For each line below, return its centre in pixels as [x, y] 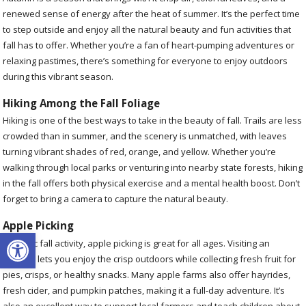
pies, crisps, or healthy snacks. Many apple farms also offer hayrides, [147, 274]
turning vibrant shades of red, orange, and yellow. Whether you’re [140, 152]
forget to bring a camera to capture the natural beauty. [116, 199]
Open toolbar [42, 239]
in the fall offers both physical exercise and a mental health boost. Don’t [152, 183]
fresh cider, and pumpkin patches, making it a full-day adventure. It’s [144, 290]
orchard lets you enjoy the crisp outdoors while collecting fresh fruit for [150, 259]
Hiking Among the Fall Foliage [82, 103]
